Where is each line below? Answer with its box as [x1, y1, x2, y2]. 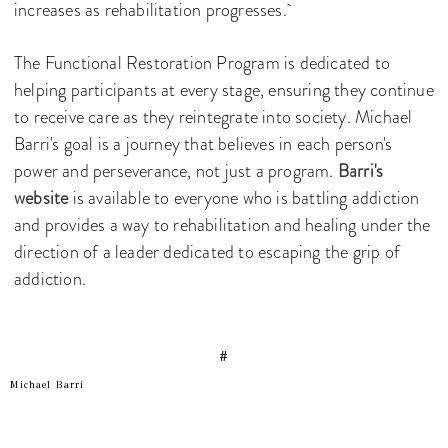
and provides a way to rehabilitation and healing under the [14, 212, 431, 239]
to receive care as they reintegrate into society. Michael [14, 104, 413, 131]
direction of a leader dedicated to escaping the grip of [14, 239, 401, 266]
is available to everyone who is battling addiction [68, 185, 420, 212]
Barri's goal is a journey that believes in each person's [14, 131, 393, 158]
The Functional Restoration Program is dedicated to [14, 50, 391, 77]
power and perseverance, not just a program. [14, 158, 338, 185]
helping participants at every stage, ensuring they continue [14, 77, 434, 104]
